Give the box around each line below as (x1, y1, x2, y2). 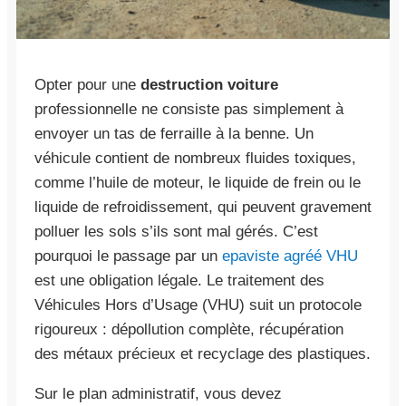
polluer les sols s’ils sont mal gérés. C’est (34, 222, 318, 240)
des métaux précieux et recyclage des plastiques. (34, 344, 371, 362)
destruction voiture (140, 75, 278, 93)
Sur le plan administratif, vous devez (34, 384, 282, 402)
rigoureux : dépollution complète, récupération (34, 320, 343, 338)
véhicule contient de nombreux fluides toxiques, (34, 149, 356, 167)
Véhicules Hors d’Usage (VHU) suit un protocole (34, 295, 362, 314)
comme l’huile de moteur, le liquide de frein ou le (34, 173, 361, 191)
